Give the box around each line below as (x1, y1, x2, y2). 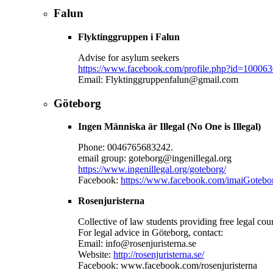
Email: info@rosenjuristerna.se (78, 238, 196, 249)
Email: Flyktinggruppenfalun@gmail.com (78, 74, 238, 85)
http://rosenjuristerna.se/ (113, 249, 204, 260)
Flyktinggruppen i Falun (78, 32, 180, 42)
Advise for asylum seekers (78, 52, 179, 63)
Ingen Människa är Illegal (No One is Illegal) (78, 121, 261, 132)
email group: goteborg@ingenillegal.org (78, 153, 232, 164)
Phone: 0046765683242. (78, 142, 173, 153)
